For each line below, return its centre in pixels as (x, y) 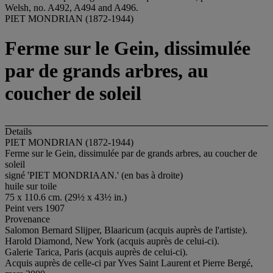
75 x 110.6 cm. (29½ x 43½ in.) (66, 197)
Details (18, 131)
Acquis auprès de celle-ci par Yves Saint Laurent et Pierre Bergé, (129, 263)
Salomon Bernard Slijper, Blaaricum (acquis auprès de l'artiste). (126, 230)
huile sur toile (31, 186)
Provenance (27, 219)
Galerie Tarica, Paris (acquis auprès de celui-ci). (96, 252)
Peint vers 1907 (35, 208)
